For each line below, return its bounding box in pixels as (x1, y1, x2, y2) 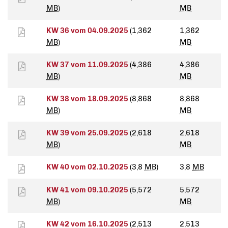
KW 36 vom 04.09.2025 (46, 26, 130, 36)
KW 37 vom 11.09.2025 (46, 60, 130, 70)
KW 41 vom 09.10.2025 (46, 185, 130, 195)
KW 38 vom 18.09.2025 (46, 94, 130, 104)
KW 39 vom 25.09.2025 (46, 128, 130, 138)
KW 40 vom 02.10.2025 (46, 162, 130, 172)
